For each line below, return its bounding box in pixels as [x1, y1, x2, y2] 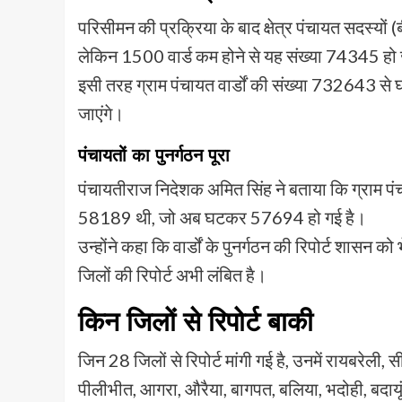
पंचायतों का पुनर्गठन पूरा [78, 145, 230, 166]
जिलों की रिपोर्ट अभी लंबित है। [78, 264, 267, 286]
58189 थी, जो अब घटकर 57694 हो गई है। [78, 206, 366, 229]
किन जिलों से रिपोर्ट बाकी [78, 307, 313, 337]
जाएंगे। [78, 102, 124, 125]
